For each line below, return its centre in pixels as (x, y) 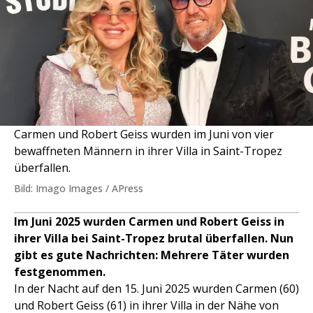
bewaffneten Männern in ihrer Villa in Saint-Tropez (148, 151)
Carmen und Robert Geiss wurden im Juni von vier (144, 134)
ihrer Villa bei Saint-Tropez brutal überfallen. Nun (154, 238)
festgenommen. (60, 272)
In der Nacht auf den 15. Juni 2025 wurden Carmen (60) (156, 289)
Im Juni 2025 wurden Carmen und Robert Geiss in (149, 221)
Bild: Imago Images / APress (79, 188)
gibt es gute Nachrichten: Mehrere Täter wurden (152, 255)
